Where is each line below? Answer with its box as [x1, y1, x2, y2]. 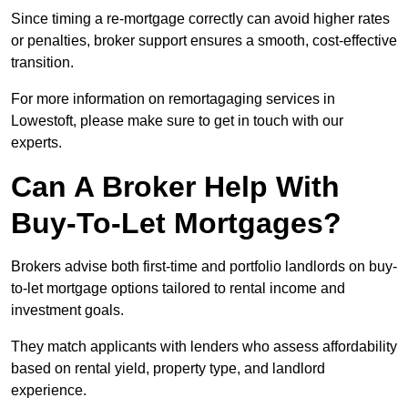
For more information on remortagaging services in [11, 91, 335, 107]
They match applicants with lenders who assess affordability [11, 339, 397, 355]
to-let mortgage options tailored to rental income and [11, 280, 345, 297]
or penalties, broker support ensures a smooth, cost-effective [11, 33, 397, 49]
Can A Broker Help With [11, 170, 340, 204]
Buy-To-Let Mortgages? [11, 207, 342, 240]
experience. [11, 382, 87, 399]
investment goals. [11, 302, 124, 319]
